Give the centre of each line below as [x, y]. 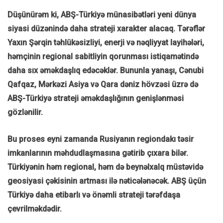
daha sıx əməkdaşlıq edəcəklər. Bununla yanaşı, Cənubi [106, 71]
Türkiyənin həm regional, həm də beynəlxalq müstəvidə [105, 167]
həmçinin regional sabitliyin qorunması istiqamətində [103, 57]
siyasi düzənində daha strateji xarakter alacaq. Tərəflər [106, 29]
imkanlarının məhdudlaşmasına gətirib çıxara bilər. [98, 153]
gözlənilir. [25, 112]
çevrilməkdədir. [35, 209]
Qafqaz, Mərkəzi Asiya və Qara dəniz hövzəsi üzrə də [103, 85]
